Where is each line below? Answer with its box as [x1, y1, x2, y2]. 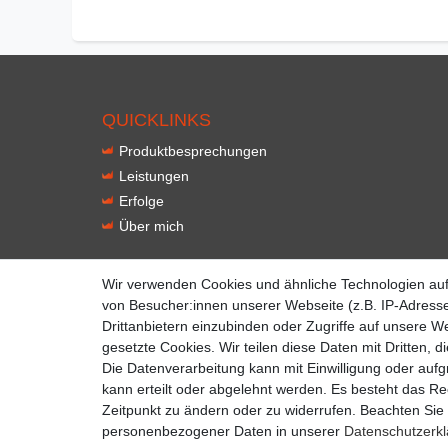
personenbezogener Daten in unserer [102, 423, 344, 439]
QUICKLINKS [102, 109, 211, 130]
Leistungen [119, 167, 189, 184]
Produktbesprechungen [119, 142, 267, 159]
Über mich [119, 217, 184, 234]
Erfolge [119, 192, 164, 209]
